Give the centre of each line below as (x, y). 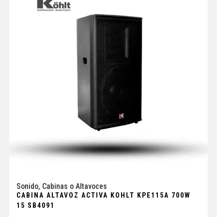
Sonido (27, 186)
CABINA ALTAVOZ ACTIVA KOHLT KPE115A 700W (103, 195)
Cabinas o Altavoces (74, 186)
